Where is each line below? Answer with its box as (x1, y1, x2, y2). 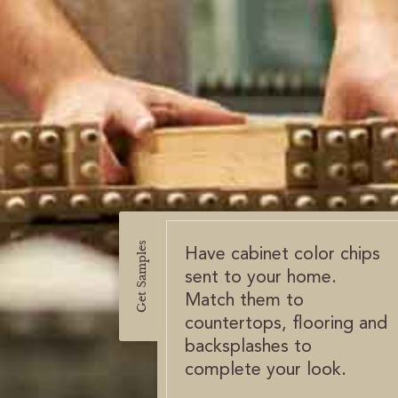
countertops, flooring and (185, 315, 387, 333)
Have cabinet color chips (185, 246, 380, 264)
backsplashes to (185, 338, 312, 356)
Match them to (185, 292, 304, 310)
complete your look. (185, 362, 346, 379)
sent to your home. (185, 269, 337, 287)
